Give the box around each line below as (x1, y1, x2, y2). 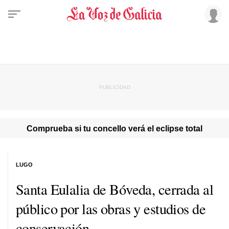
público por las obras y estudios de (16, 198, 206, 218)
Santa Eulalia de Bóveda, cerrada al (16, 179, 214, 199)
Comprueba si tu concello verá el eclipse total (27, 123, 202, 133)
